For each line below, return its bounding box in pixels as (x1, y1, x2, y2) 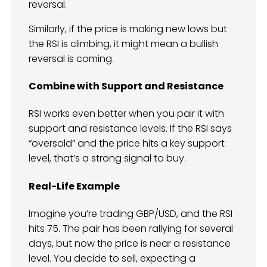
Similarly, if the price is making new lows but (29, 21, 227, 36)
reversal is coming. (29, 51, 114, 66)
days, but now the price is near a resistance (29, 236, 231, 250)
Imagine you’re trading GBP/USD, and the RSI (29, 206, 232, 221)
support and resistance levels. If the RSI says (29, 122, 232, 136)
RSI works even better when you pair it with (29, 107, 224, 121)
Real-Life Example (29, 179, 120, 193)
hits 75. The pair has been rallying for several (29, 221, 233, 235)
